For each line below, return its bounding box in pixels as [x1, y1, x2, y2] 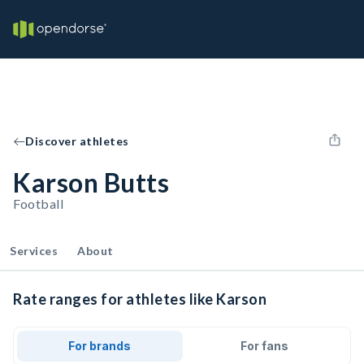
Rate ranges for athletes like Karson [13, 290, 266, 308]
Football [13, 196, 63, 211]
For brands [68, 339, 132, 353]
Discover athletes [25, 134, 129, 148]
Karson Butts [13, 167, 169, 198]
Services [10, 244, 58, 258]
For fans [240, 339, 288, 353]
